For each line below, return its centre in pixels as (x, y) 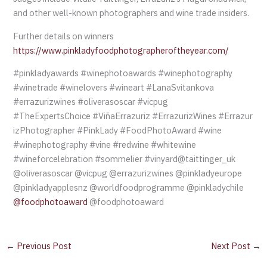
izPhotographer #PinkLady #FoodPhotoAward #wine (118, 131)
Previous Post (43, 246)
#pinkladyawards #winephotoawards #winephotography (123, 73)
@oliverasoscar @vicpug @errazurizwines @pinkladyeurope (128, 173)
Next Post (232, 246)
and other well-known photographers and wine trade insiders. (131, 13)
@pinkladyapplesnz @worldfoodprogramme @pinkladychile (129, 188)
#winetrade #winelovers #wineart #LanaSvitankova (114, 88)
